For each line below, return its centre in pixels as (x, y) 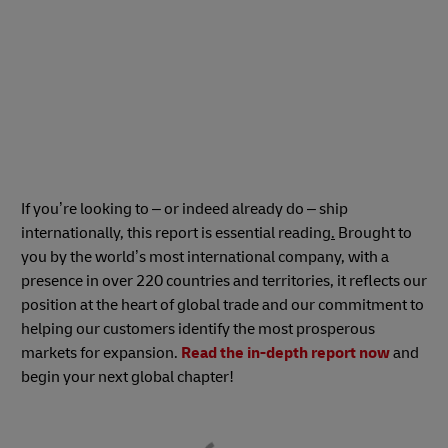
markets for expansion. (101, 352)
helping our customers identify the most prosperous (198, 328)
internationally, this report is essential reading (176, 232)
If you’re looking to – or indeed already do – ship (184, 208)
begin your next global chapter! (127, 376)
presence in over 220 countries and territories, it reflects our (224, 280)
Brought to (375, 232)
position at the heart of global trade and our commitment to (222, 304)
